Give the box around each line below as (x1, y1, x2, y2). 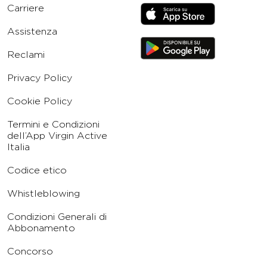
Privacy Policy (7, 72, 72, 84)
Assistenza (7, 26, 57, 38)
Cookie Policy (7, 95, 72, 107)
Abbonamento (7, 222, 75, 234)
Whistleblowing (7, 188, 80, 200)
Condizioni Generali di (7, 211, 107, 223)
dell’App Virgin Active (7, 130, 107, 142)
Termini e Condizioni (7, 119, 100, 131)
